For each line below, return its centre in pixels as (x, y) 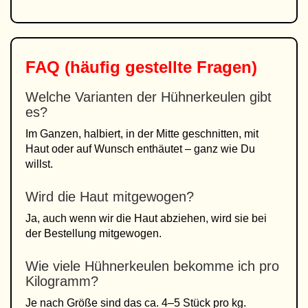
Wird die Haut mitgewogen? (110, 197)
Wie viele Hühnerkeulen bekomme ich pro (152, 266)
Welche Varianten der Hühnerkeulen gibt (148, 97)
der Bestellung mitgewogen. (93, 233)
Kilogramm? (62, 281)
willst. (39, 164)
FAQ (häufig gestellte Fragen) (141, 67)
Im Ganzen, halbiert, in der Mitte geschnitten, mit (142, 134)
